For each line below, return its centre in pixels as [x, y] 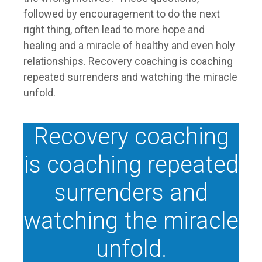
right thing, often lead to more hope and [114, 30]
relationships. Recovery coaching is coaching [128, 61]
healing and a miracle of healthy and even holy [129, 46]
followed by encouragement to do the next [122, 14]
